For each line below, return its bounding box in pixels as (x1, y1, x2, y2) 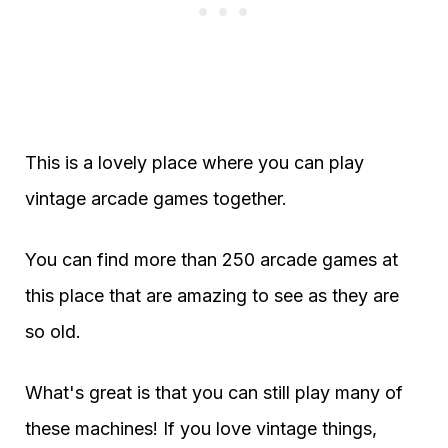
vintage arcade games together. (25, 188, 287, 210)
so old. (25, 321, 81, 343)
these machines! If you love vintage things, (25, 418, 377, 440)
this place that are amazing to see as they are (25, 285, 399, 307)
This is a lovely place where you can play (25, 152, 364, 174)
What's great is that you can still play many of (25, 382, 403, 404)
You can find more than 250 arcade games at (25, 249, 398, 271)
